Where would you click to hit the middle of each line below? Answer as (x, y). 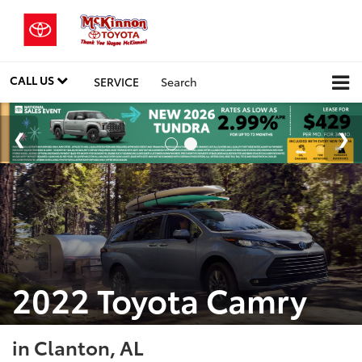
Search (179, 81)
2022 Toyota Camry (160, 298)
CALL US (33, 80)
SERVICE (116, 81)
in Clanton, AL (78, 346)
